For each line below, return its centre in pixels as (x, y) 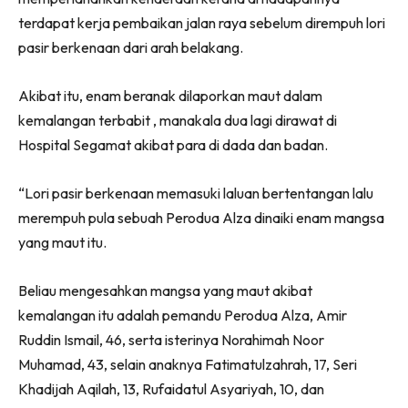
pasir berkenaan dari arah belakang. (131, 47)
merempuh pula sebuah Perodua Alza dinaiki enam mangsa (201, 217)
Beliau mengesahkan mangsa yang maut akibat (165, 290)
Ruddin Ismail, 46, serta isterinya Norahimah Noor (171, 339)
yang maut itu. (62, 242)
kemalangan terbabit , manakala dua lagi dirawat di (178, 120)
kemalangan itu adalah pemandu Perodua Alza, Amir (183, 315)
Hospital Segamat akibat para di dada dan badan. (173, 144)
